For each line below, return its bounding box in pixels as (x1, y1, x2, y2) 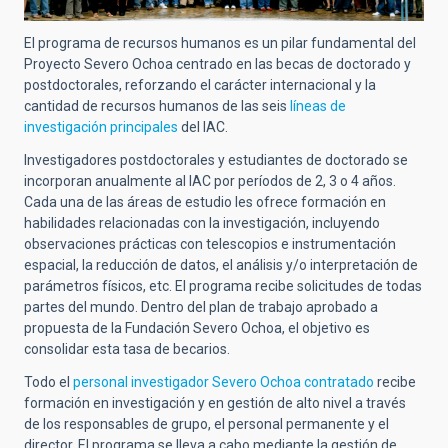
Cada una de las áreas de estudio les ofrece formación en (24, 193, 386, 210)
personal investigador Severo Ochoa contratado (73, 373, 374, 390)
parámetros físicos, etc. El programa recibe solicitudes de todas (24, 277, 422, 294)
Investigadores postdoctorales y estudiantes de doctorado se (24, 151, 408, 168)
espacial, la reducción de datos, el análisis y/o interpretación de (24, 256, 418, 273)
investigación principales (24, 118, 178, 135)
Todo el (24, 373, 73, 390)
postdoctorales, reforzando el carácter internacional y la (24, 76, 376, 93)
